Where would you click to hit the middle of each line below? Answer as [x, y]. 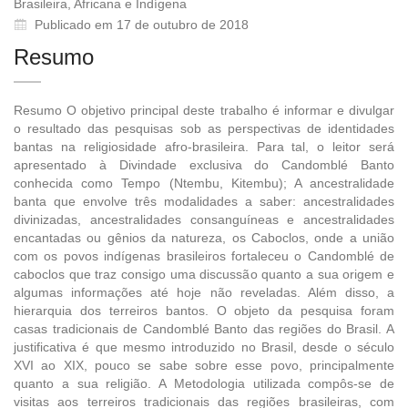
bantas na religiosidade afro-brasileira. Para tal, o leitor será [204, 146]
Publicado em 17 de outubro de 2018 [142, 24]
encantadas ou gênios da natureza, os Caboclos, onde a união [204, 237]
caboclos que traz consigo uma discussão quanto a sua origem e [204, 274]
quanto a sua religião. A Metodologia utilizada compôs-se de [204, 383]
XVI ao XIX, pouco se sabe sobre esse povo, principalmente [204, 365]
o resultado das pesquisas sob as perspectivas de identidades [204, 128]
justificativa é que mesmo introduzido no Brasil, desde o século [204, 347]
